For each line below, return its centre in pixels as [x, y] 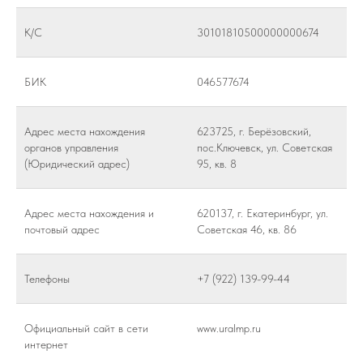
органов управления [71, 147]
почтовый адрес [62, 229]
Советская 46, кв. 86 [247, 229]
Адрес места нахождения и [89, 213]
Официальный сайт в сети [86, 328]
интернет [46, 344]
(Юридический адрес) [77, 163]
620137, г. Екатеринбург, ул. [263, 213]
